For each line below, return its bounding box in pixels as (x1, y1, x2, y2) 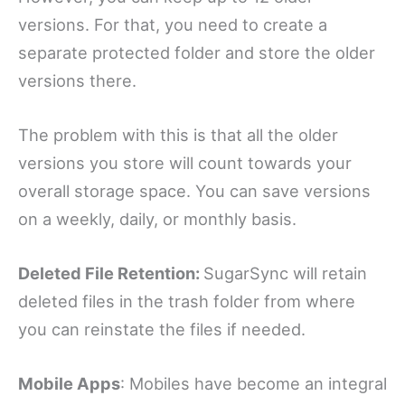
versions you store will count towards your (18, 153, 352, 174)
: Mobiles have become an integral (120, 373, 387, 394)
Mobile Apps (18, 373, 120, 394)
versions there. (18, 70, 137, 90)
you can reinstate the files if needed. (18, 319, 306, 340)
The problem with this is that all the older (18, 125, 338, 146)
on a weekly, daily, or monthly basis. (18, 209, 297, 230)
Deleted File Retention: (18, 263, 203, 284)
